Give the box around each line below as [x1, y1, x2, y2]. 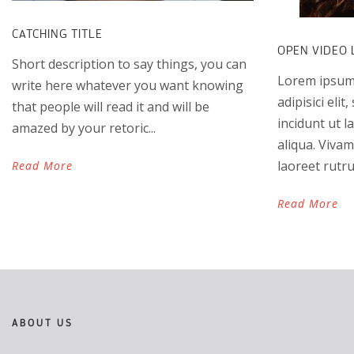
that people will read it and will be [12, 98, 209, 115]
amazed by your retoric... [12, 119, 156, 137]
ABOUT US [12, 316, 73, 329]
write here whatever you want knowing [12, 77, 243, 94]
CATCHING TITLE [12, 27, 103, 40]
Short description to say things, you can [12, 55, 247, 73]
